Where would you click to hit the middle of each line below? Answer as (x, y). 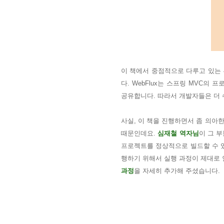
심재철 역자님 (178, 133)
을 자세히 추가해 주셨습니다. (177, 171)
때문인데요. (139, 133)
